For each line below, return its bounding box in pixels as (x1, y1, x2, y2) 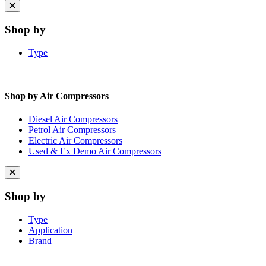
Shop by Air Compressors (5, 90, 109, 101)
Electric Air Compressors (28, 135, 122, 146)
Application (28, 224, 72, 235)
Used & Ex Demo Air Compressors (28, 146, 161, 157)
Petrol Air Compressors (28, 125, 116, 135)
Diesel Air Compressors (28, 114, 118, 125)
